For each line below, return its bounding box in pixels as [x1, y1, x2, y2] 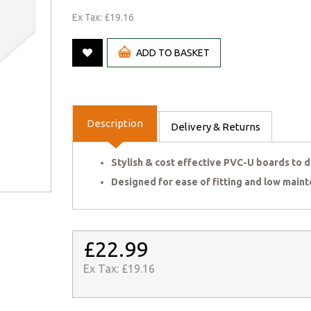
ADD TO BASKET [135, 47, 210, 59]
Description [87, 117, 143, 130]
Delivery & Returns [171, 121, 260, 133]
